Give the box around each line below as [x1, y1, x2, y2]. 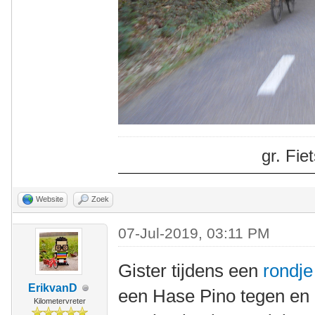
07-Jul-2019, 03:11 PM [118, 225, 271, 242]
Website [36, 195, 63, 204]
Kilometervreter [33, 297, 86, 306]
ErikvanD [27, 282, 77, 295]
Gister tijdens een [118, 260, 264, 282]
